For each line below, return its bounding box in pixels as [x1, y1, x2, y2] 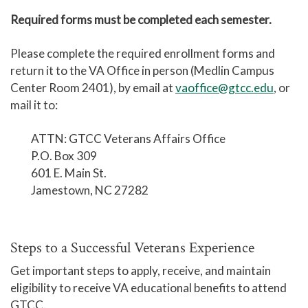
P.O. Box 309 [31, 148, 97, 163]
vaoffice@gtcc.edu [175, 80, 274, 95]
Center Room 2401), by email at [10, 80, 175, 95]
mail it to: [10, 98, 58, 112]
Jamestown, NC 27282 [31, 183, 148, 197]
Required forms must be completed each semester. [10, 12, 272, 27]
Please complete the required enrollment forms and [10, 46, 275, 60]
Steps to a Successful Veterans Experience [10, 238, 254, 258]
